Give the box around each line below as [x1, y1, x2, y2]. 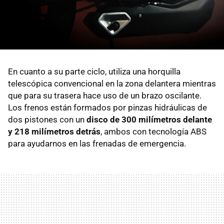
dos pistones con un [8, 114, 86, 124]
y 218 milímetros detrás [8, 126, 100, 136]
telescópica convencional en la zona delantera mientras [8, 78, 216, 88]
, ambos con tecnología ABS [100, 126, 206, 136]
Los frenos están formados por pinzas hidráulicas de [8, 102, 207, 112]
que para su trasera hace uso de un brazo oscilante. [8, 90, 201, 100]
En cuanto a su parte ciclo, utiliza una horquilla [8, 66, 180, 76]
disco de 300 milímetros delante [86, 114, 212, 124]
